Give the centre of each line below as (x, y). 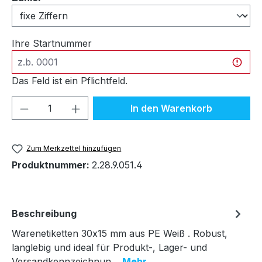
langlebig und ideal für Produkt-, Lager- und (109, 248)
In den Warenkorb (172, 108)
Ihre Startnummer (52, 43)
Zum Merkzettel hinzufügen (74, 148)
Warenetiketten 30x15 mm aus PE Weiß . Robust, (120, 234)
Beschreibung (44, 214)
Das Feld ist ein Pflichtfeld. (70, 80)
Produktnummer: (52, 165)
